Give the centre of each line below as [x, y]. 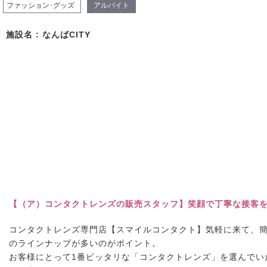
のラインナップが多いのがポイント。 [85, 243]
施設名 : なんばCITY [48, 35]
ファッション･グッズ [41, 5]
